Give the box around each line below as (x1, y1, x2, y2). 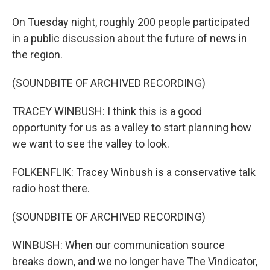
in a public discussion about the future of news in (12, 32, 247, 45)
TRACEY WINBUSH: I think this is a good (12, 105, 202, 118)
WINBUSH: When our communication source (12, 239, 225, 251)
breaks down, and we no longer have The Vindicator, (12, 255, 257, 268)
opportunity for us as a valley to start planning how (12, 121, 251, 134)
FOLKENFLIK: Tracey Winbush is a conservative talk (12, 166, 256, 178)
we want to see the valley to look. (12, 137, 169, 150)
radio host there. (12, 182, 90, 195)
